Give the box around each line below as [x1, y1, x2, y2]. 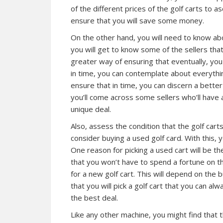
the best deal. [71, 193, 118, 203]
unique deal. [71, 104, 111, 114]
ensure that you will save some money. [71, 15, 204, 25]
